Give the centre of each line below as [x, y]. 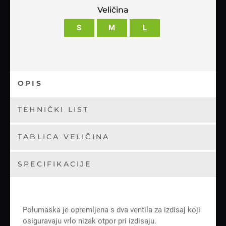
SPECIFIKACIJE [55, 164]
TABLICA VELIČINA [64, 136]
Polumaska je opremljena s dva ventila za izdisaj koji [111, 210]
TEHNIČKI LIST [53, 109]
